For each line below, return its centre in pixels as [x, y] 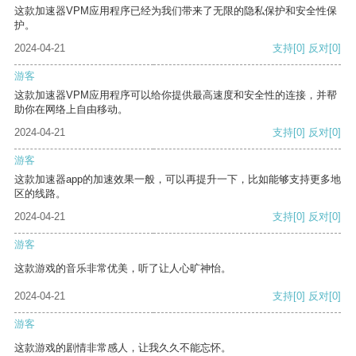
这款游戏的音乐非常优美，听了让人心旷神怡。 [123, 269]
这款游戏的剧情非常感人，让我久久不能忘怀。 [123, 348]
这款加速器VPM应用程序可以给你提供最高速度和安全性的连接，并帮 [176, 95]
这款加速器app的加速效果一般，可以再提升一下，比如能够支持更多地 [178, 180]
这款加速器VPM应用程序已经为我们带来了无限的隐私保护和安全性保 [176, 11]
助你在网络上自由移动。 [71, 110]
